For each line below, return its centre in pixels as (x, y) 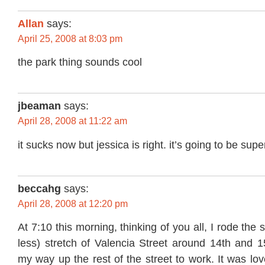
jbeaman (39, 106)
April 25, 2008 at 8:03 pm (70, 38)
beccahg (39, 188)
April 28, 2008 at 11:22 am (72, 121)
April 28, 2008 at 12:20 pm (73, 203)
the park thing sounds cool (80, 62)
